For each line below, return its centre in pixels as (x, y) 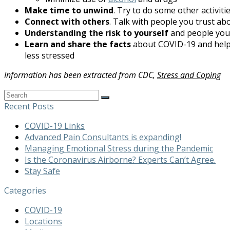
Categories (25, 191)
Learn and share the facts (78, 44)
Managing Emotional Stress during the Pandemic (119, 149)
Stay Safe (42, 171)
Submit (116, 101)
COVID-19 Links (55, 126)
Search (17, 94)
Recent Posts (29, 107)
